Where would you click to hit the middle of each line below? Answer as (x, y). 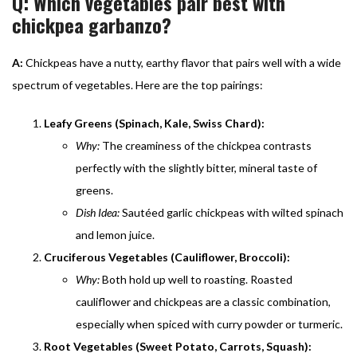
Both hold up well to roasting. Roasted (196, 279)
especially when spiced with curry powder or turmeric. (209, 324)
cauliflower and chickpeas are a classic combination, (203, 301)
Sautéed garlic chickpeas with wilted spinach (231, 212)
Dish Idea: (98, 212)
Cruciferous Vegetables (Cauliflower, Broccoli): (167, 257)
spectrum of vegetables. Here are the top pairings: (137, 84)
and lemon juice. (115, 234)
